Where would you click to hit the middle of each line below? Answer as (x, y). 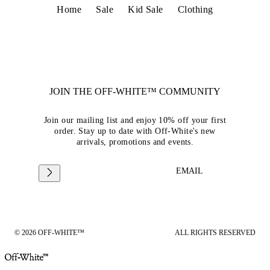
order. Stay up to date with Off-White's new (135, 131)
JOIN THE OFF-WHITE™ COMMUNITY (135, 91)
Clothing (195, 9)
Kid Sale (146, 9)
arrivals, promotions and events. (135, 142)
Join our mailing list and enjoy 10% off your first (135, 120)
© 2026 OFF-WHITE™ (49, 232)
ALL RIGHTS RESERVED (215, 232)
